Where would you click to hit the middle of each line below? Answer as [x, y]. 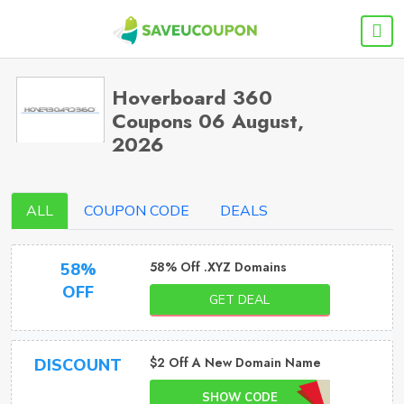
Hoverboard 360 [193, 97]
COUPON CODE [137, 211]
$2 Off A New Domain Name [235, 363]
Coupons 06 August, [208, 121]
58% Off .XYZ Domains [218, 267]
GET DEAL [240, 300]
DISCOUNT [78, 365]
